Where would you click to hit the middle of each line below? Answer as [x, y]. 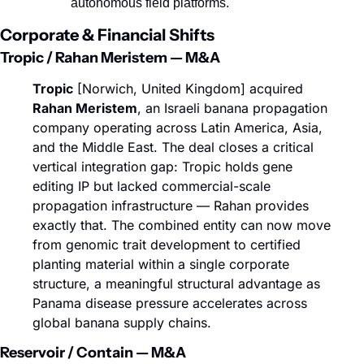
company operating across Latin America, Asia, [178, 128]
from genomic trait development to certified [167, 245]
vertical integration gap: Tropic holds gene [162, 167]
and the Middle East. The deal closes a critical [173, 147]
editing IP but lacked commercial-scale [152, 186]
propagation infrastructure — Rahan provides [171, 206]
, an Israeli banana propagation [232, 108]
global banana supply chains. [122, 323]
